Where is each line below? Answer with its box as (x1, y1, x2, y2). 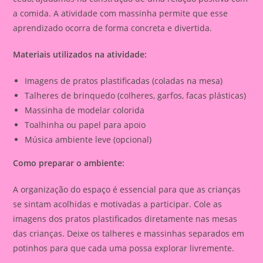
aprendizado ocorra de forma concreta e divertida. (13, 22, 213, 34)
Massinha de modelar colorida (25, 104, 145, 116)
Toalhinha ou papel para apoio (25, 119, 146, 131)
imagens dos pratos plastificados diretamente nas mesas (13, 213, 238, 225)
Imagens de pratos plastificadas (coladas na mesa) (25, 75, 223, 87)
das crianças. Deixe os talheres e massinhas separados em (13, 228, 245, 240)
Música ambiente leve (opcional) (25, 134, 152, 146)
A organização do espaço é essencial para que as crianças (13, 184, 241, 195)
